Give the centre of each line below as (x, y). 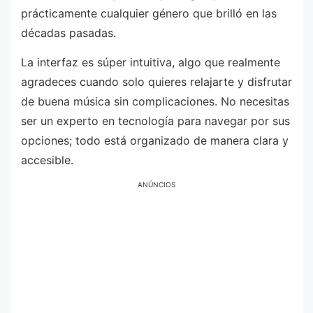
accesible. (47, 160)
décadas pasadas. (68, 33)
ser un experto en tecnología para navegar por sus (155, 121)
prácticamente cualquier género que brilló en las (149, 14)
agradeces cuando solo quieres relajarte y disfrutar (156, 81)
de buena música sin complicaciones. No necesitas (155, 101)
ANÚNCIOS (156, 185)
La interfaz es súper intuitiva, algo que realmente (151, 62)
